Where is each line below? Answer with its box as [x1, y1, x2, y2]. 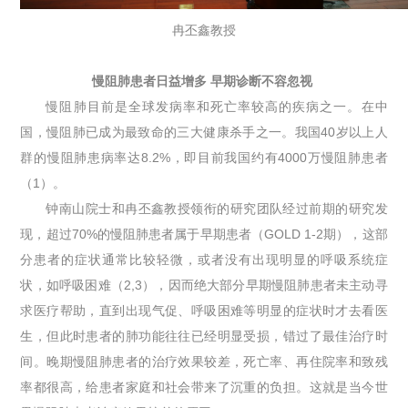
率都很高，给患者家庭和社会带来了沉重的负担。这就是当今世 [20, 379, 388, 394]
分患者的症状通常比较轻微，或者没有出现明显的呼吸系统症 [20, 251, 388, 267]
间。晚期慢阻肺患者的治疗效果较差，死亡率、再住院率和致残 [20, 353, 388, 369]
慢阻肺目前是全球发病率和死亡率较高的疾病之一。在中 [46, 98, 388, 114]
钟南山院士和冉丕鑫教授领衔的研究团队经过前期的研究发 [46, 200, 388, 216]
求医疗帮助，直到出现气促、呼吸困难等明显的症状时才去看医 [20, 302, 388, 318]
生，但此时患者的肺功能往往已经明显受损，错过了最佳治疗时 [20, 328, 388, 343]
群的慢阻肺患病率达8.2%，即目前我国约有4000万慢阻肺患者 [20, 149, 388, 165]
